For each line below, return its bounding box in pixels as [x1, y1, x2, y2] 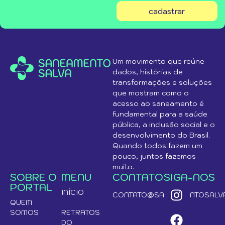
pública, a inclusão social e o [113, 120, 215, 129]
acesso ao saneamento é [113, 99, 204, 108]
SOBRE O [10, 171, 57, 184]
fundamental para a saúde [113, 109, 207, 119]
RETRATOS [61, 208, 100, 217]
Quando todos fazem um [113, 141, 202, 150]
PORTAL [10, 181, 52, 194]
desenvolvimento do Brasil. [113, 131, 210, 140]
